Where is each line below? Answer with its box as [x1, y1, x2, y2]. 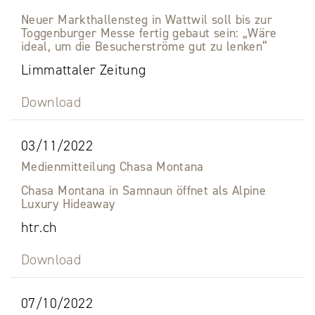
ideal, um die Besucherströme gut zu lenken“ [21, 38, 268, 56]
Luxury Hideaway [21, 195, 115, 213]
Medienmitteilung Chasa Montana [21, 158, 204, 176]
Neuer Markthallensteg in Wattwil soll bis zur [21, 11, 273, 29]
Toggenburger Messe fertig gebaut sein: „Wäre [21, 25, 277, 42]
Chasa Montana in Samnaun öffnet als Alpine [21, 182, 266, 200]
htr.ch [21, 218, 58, 237]
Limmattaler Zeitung [21, 60, 146, 79]
